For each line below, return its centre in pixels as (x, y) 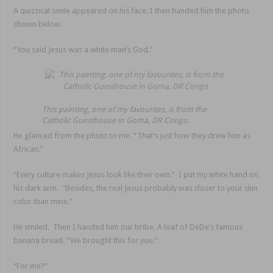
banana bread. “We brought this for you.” (86, 241)
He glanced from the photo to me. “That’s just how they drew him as (132, 136)
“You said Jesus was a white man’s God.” (83, 50)
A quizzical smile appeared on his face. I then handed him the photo (132, 11)
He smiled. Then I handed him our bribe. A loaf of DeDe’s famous (128, 227)
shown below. (38, 24)
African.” (29, 149)
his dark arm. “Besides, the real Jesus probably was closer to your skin (136, 188)
